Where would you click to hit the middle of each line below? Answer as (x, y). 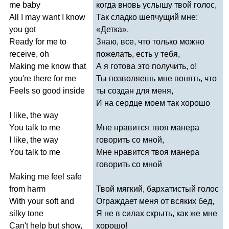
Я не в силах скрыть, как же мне (157, 213)
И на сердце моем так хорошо (153, 103)
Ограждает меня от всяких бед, (155, 201)
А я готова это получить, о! (146, 66)
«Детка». (112, 29)
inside (74, 90)
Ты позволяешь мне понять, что (156, 78)
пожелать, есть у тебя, (138, 54)
